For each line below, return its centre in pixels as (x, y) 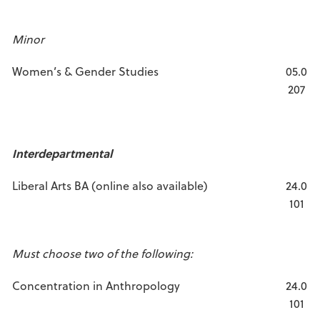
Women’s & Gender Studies (85, 71)
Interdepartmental (62, 153)
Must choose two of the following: (102, 253)
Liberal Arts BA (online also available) (110, 185)
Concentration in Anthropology (96, 285)
